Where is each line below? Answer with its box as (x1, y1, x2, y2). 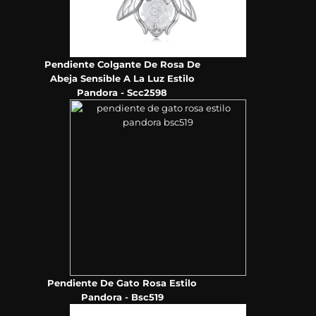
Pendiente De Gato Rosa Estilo (47, 277, 197, 289)
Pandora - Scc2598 (77, 87, 168, 99)
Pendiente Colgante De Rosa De (44, 59, 200, 71)
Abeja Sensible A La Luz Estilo (49, 73, 195, 85)
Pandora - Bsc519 (80, 291, 164, 303)
